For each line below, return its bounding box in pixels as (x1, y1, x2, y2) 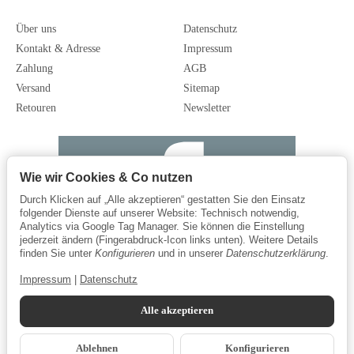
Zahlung (16, 62, 53, 74)
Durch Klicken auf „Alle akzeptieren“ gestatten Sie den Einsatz (20, 194, 306, 206)
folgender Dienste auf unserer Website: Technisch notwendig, (20, 207, 299, 220)
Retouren (16, 101, 56, 114)
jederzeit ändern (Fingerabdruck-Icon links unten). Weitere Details (20, 234, 318, 247)
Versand (16, 81, 51, 94)
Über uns (16, 22, 56, 35)
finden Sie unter (20, 247, 95, 260)
